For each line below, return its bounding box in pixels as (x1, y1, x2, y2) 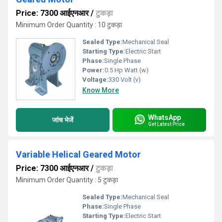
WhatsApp (148, 113, 181, 121)
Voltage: (82, 76, 109, 83)
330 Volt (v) (109, 76, 141, 83)
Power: (82, 66, 105, 74)
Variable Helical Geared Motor (16, 149, 141, 160)
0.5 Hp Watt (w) (105, 66, 149, 74)
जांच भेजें (52, 115, 73, 124)
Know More (82, 86, 119, 94)
